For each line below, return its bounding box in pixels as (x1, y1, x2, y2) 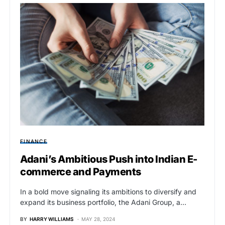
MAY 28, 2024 (81, 216, 115, 222)
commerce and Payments (20, 166, 141, 178)
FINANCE (20, 138, 47, 145)
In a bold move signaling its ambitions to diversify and (20, 187, 196, 196)
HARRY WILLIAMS (30, 216, 73, 222)
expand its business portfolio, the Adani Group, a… (20, 198, 186, 207)
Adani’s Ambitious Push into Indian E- (20, 153, 197, 166)
